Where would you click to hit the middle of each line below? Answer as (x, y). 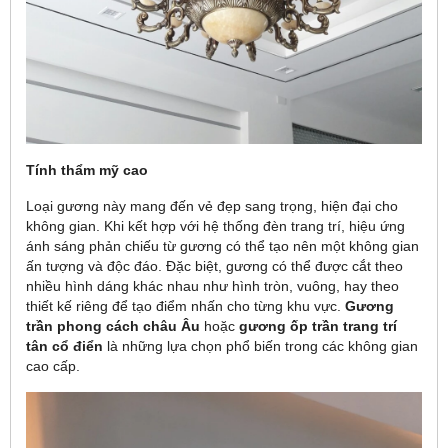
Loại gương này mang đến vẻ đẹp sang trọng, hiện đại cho (212, 205)
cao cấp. (53, 365)
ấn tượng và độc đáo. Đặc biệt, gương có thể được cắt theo (214, 265)
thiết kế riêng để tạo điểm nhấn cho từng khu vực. (185, 305)
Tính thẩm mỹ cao (87, 169)
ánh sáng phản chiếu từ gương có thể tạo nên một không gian (222, 245)
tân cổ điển (64, 345)
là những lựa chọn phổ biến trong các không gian (260, 345)
